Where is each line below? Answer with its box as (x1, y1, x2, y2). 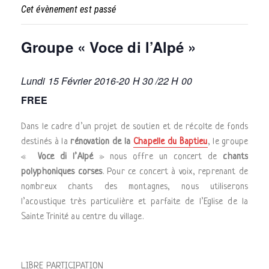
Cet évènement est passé (21, 4, 116, 15)
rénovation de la (70, 137, 134, 147)
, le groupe (207, 137, 248, 147)
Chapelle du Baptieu (133, 137, 208, 147)
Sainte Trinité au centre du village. (21, 212, 144, 222)
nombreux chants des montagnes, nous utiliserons (21, 182, 248, 192)
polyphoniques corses (21, 167, 103, 177)
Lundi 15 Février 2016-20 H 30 (21, 74, 153, 88)
